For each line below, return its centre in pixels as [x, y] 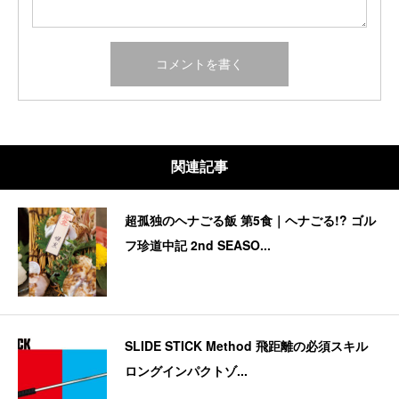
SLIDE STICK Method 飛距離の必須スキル [246, 346]
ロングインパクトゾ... [186, 371]
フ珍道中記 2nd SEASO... [198, 245]
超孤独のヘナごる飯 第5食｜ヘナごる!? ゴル [250, 220]
